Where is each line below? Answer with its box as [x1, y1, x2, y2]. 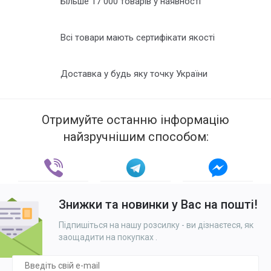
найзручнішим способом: [62, 129, 209, 144]
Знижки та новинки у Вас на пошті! [59, 197, 258, 212]
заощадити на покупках [59, 232, 155, 242]
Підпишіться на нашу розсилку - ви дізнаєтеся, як [59, 220, 253, 230]
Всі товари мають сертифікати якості [60, 32, 215, 43]
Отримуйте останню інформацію [42, 113, 229, 127]
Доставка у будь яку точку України [60, 68, 207, 79]
